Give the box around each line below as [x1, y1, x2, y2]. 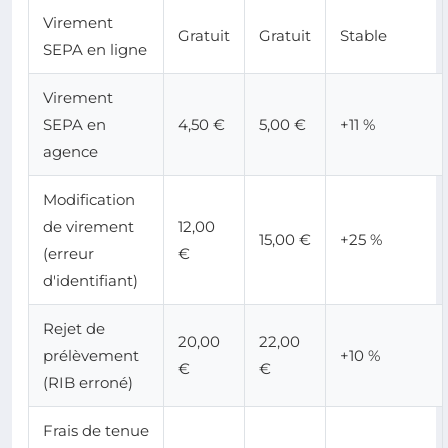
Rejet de [43, 318, 105, 338]
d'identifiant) [43, 270, 138, 290]
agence [43, 141, 98, 161]
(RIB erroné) [43, 372, 133, 392]
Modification [43, 189, 135, 209]
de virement [43, 216, 134, 236]
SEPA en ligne [43, 39, 147, 59]
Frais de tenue [43, 420, 149, 440]
